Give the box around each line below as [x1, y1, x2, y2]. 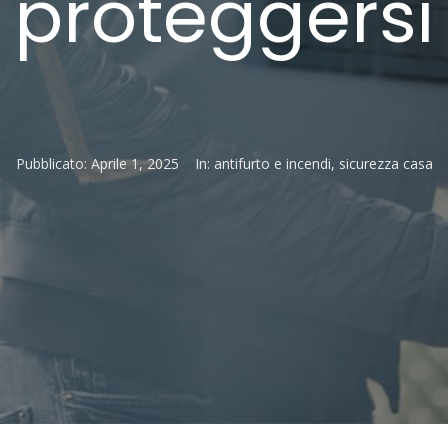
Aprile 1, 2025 [90, 154, 179, 173]
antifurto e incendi [213, 154, 331, 173]
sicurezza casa [338, 154, 433, 173]
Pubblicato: [15, 154, 91, 173]
